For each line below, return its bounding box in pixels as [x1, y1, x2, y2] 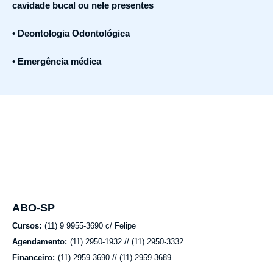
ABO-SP [12, 202, 55, 214]
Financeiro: [12, 253, 55, 262]
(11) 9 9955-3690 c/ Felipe [44, 221, 136, 230]
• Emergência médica [12, 56, 101, 66]
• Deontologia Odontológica [12, 28, 130, 38]
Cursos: [12, 221, 41, 230]
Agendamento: [12, 237, 67, 246]
